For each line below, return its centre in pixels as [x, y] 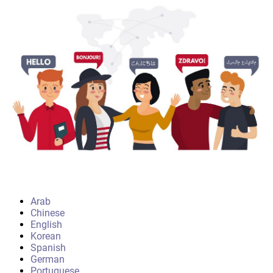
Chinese [48, 213]
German [48, 260]
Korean [46, 236]
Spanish [48, 248]
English [46, 225]
